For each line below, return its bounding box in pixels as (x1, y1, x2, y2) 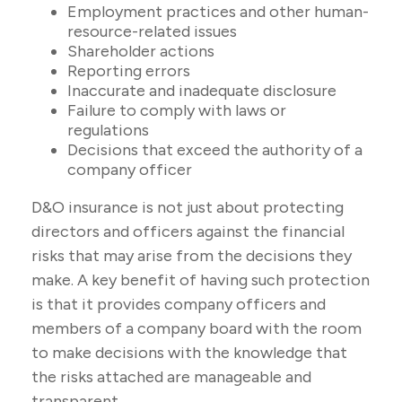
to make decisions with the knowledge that (31, 343, 347, 363)
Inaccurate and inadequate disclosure (67, 81, 336, 100)
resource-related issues (67, 22, 237, 41)
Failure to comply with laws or (67, 100, 286, 120)
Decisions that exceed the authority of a (67, 140, 363, 160)
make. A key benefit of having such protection (31, 270, 370, 290)
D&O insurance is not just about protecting (31, 197, 344, 217)
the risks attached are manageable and (31, 367, 311, 387)
